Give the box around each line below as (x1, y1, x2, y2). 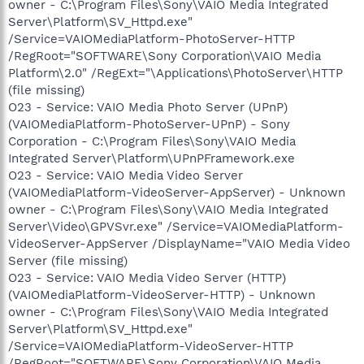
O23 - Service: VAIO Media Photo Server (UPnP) (8, 100, 288, 115)
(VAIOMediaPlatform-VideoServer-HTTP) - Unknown (8, 288, 315, 302)
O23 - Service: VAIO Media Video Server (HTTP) (8, 271, 286, 285)
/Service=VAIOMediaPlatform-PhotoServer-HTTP (8, 32, 295, 46)
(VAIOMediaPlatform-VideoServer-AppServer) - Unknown (8, 185, 345, 200)
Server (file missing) (8, 253, 128, 268)
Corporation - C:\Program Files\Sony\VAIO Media (8, 134, 296, 149)
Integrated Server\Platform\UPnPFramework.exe (8, 151, 295, 166)
